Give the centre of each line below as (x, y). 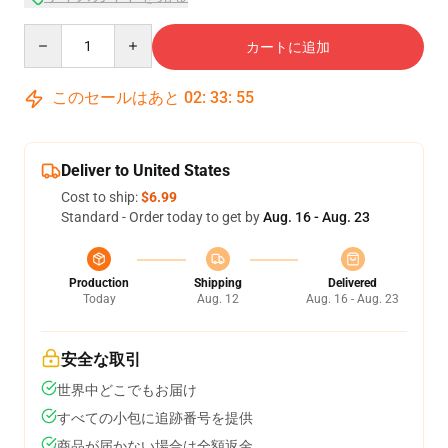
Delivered (352, 283)
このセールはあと (116, 97)
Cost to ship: (101, 197)
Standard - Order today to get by (162, 217)
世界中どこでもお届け (127, 390)
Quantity (50, 33)
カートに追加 (288, 47)
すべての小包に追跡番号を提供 (155, 418)
